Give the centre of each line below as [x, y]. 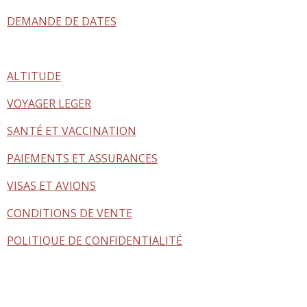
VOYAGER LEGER [49, 103]
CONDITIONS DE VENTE [70, 213]
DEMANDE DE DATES [62, 21]
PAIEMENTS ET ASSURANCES [82, 158]
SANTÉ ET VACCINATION [72, 131]
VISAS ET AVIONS [51, 185]
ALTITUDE [34, 76]
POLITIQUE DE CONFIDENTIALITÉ [95, 240]
